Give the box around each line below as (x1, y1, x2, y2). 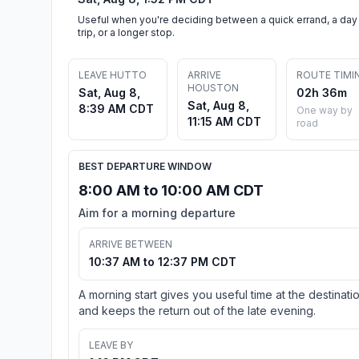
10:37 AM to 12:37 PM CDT (89, 254, 236, 268)
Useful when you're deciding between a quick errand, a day (78, 13, 357, 26)
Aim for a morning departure (79, 205, 236, 220)
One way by (296, 103, 353, 116)
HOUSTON (188, 81, 239, 94)
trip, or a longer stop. (78, 26, 175, 38)
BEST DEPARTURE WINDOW (79, 159, 212, 172)
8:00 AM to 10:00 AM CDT (79, 181, 264, 199)
